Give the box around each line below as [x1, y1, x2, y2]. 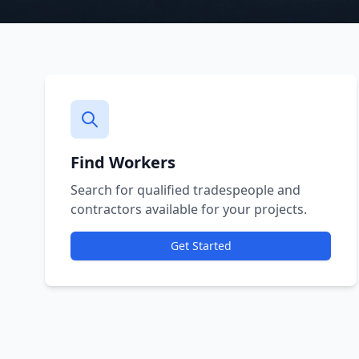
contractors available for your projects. [71, 200, 307, 218]
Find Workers [71, 151, 175, 173]
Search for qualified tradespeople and [71, 180, 301, 199]
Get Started [170, 237, 232, 253]
